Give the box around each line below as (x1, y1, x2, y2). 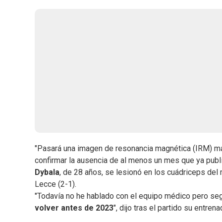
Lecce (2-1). (35, 179, 76, 189)
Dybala (35, 167, 59, 177)
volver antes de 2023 (35, 203, 113, 213)
